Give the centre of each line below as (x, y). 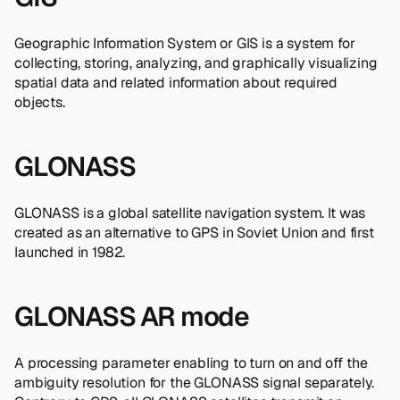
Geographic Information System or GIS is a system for (185, 43)
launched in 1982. (70, 252)
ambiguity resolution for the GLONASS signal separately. (195, 382)
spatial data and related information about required (176, 82)
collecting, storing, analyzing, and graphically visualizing (196, 62)
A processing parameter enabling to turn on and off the (191, 362)
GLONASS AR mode (132, 316)
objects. (40, 102)
